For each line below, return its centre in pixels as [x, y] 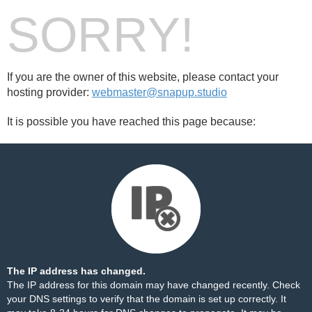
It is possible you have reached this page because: [131, 122]
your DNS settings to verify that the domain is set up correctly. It [147, 299]
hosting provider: [49, 92]
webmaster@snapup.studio [159, 92]
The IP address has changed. [76, 271]
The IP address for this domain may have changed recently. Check [154, 285]
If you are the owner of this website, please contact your [143, 77]
